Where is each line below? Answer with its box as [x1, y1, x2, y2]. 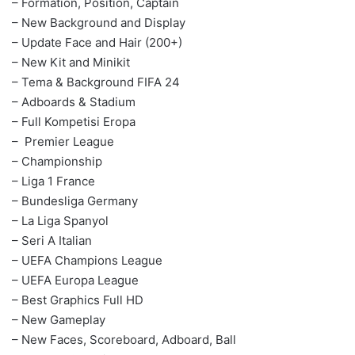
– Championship [12, 153, 102, 169]
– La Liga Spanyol [12, 212, 109, 228]
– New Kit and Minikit [12, 54, 130, 70]
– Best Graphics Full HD [12, 292, 143, 307]
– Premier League [12, 133, 114, 149]
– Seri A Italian [12, 232, 92, 248]
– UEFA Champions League [12, 252, 162, 268]
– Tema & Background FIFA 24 [12, 74, 180, 90]
